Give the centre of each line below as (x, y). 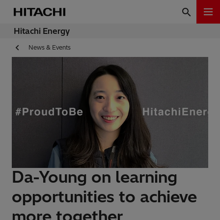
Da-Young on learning (95, 177)
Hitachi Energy (42, 31)
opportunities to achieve (104, 197)
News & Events (50, 48)
